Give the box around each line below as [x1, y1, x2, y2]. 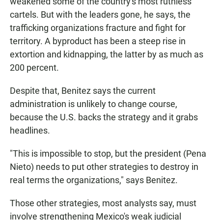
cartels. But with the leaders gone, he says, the [10, 9, 191, 20]
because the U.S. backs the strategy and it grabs [10, 111, 198, 122]
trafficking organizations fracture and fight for [10, 22, 186, 33]
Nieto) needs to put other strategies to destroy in [10, 161, 198, 172]
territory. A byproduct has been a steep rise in [10, 35, 186, 46]
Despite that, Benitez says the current [10, 85, 156, 96]
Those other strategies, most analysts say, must [10, 197, 196, 208]
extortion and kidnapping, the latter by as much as [10, 49, 203, 59]
